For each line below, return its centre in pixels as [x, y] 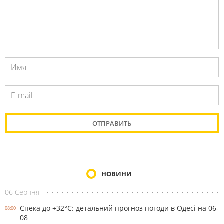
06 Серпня [22, 192]
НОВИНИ [116, 174]
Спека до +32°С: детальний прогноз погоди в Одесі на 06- [119, 208]
